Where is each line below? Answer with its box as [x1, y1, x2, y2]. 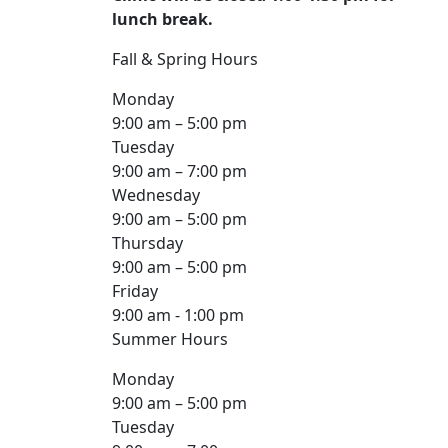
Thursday [112, 232, 183, 255]
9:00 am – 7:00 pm [112, 160, 247, 183]
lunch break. [112, 8, 213, 31]
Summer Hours [112, 328, 228, 351]
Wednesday [112, 184, 200, 207]
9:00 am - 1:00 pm [112, 304, 244, 327]
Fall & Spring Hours [112, 48, 258, 71]
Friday [112, 280, 158, 303]
